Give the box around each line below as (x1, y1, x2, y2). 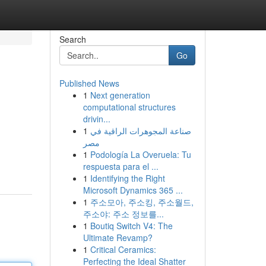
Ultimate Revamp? (83, 232, 153, 243)
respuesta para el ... (83, 160, 159, 172)
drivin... (83, 113, 110, 125)
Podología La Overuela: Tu (90, 148, 191, 160)
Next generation (90, 89, 150, 101)
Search (59, 33, 86, 45)
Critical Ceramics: (90, 243, 156, 255)
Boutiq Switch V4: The (90, 220, 173, 232)
